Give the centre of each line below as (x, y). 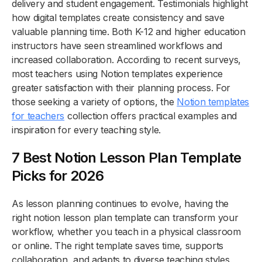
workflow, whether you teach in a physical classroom (126, 231)
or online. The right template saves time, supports (118, 245)
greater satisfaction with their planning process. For (121, 87)
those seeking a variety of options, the (94, 101)
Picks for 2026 (58, 175)
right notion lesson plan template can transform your (125, 217)
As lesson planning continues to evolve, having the (120, 203)
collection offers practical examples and (151, 116)
